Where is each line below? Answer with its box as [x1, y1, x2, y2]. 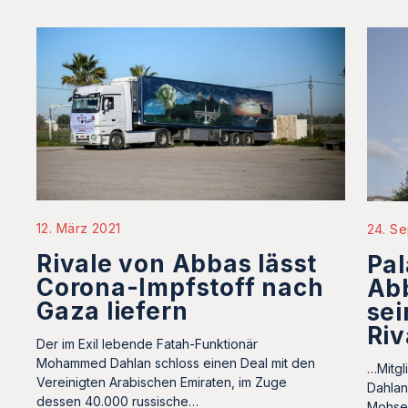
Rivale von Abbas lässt [36, 250, 318, 279]
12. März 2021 [36, 220, 121, 237]
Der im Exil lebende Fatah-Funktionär [36, 336, 258, 352]
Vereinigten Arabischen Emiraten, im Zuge [36, 374, 287, 391]
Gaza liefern [36, 297, 189, 326]
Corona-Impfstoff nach [36, 273, 324, 302]
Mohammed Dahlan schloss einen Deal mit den [36, 355, 315, 372]
